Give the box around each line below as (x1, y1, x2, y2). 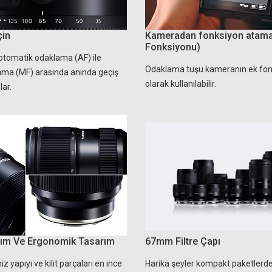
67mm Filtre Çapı (145, 236, 220, 247)
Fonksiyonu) (145, 41, 200, 53)
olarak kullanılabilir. (145, 79, 216, 89)
